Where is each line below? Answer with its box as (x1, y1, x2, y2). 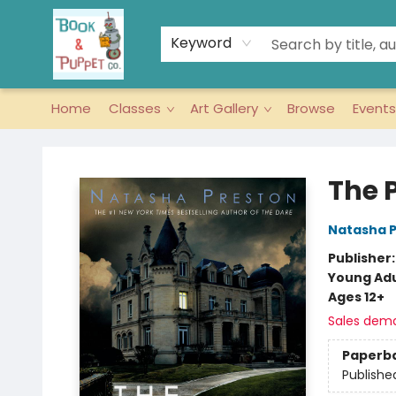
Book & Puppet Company (13, 137, 169, 155)
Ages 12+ (327, 288, 385, 306)
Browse (287, 99, 335, 118)
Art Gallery (190, 99, 258, 118)
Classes (109, 99, 161, 118)
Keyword (171, 33, 232, 53)
